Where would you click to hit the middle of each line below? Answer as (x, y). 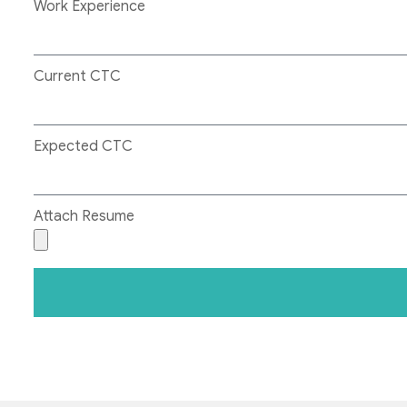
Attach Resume (84, 216)
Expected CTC (83, 146)
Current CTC (77, 76)
